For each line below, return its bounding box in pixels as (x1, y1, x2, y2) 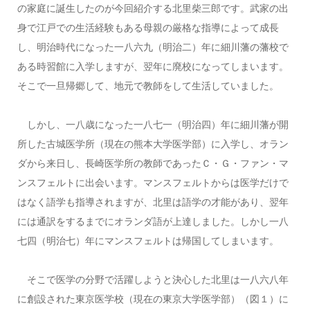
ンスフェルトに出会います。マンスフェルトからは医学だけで (17, 177, 289, 189)
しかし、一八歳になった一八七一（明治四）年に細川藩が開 (17, 119, 289, 131)
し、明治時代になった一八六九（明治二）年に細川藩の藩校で (17, 42, 289, 53)
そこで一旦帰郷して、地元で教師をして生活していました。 (17, 80, 279, 92)
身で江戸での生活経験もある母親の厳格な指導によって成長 (17, 22, 279, 34)
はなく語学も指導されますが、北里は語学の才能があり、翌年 (17, 197, 289, 208)
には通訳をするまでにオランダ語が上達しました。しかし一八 (17, 216, 289, 228)
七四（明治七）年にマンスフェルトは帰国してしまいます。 (17, 235, 279, 247)
